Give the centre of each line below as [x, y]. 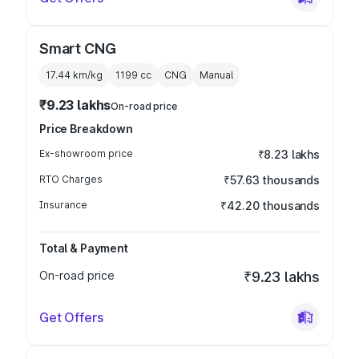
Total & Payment [84, 248]
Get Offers [71, 317]
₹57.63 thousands [272, 180]
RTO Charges [71, 179]
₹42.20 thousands [270, 206]
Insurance [63, 205]
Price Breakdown [86, 129]
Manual [216, 75]
